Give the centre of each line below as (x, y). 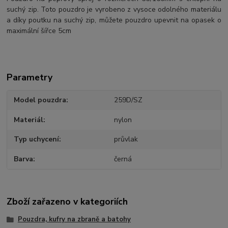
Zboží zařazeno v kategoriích (67, 202)
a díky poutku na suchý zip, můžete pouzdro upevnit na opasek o (114, 20)
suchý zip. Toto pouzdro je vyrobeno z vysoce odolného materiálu (114, 9)
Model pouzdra (40, 100)
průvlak (126, 139)
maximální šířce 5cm (39, 31)
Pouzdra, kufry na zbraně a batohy (74, 220)
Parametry (30, 77)
